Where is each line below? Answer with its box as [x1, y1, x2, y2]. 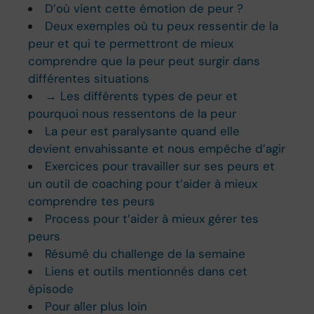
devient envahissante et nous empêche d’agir [28, 140, 286, 156]
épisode [28, 280, 74, 296]
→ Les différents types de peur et [45, 88, 238, 104]
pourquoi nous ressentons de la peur [28, 105, 237, 121]
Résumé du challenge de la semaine [45, 245, 246, 261]
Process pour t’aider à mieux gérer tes [45, 210, 259, 226]
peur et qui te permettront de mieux [28, 35, 234, 51]
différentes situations [28, 70, 150, 86]
